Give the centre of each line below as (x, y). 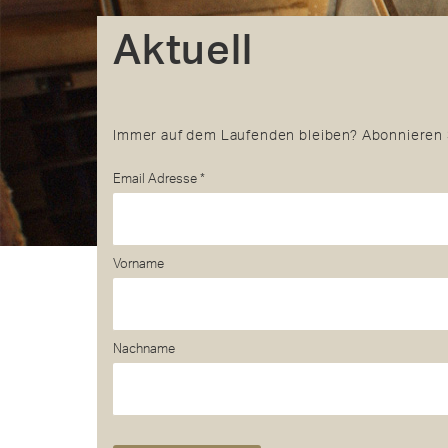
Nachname (144, 349)
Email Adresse (156, 179)
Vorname (138, 264)
